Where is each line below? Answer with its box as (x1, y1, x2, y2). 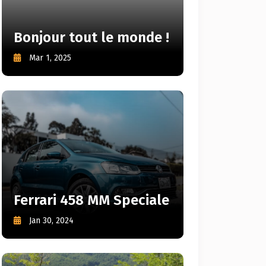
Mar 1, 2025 (29, 53, 71, 63)
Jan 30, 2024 (29, 216, 74, 226)
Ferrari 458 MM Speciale (14, 192, 169, 208)
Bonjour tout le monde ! (14, 29, 169, 46)
